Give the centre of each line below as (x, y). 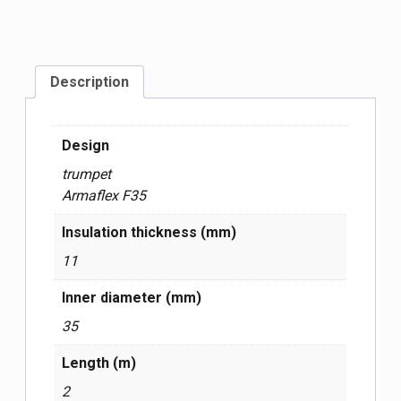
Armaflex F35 (104, 195)
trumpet (86, 174)
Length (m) (99, 363)
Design (85, 145)
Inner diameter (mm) (132, 297)
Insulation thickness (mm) (149, 232)
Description (90, 81)
